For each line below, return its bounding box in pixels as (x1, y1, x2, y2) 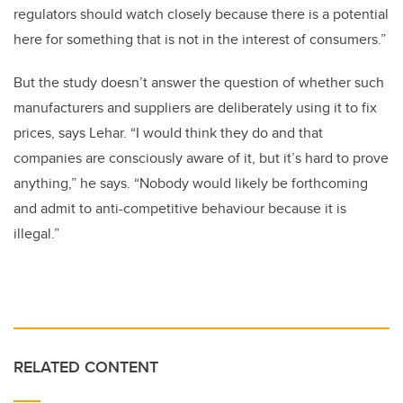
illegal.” (13, 222, 59, 244)
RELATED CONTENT (13, 354, 158, 379)
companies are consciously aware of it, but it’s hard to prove (13, 147, 389, 168)
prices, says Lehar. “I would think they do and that (13, 121, 323, 143)
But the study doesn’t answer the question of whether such (13, 71, 384, 93)
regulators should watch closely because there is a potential (13, 3, 389, 24)
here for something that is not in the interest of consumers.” (13, 28, 386, 49)
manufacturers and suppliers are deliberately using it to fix (13, 96, 377, 118)
